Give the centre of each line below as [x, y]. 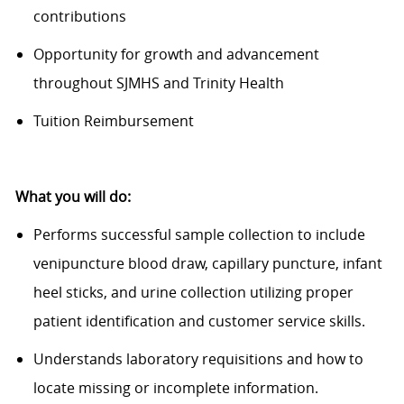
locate [54, 388]
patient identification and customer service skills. [199, 321]
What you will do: [73, 197]
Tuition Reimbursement [113, 121]
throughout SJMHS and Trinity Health [158, 83]
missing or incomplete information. [196, 388]
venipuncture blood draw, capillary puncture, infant [207, 264]
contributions [79, 17]
